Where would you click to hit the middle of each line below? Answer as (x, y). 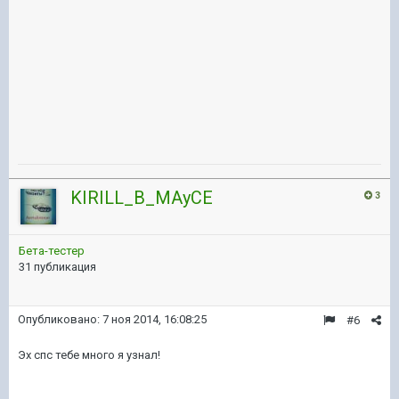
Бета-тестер (52, 251)
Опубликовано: (60, 319)
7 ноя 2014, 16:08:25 (155, 319)
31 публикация (57, 267)
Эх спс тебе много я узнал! (89, 355)
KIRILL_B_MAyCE (142, 198)
